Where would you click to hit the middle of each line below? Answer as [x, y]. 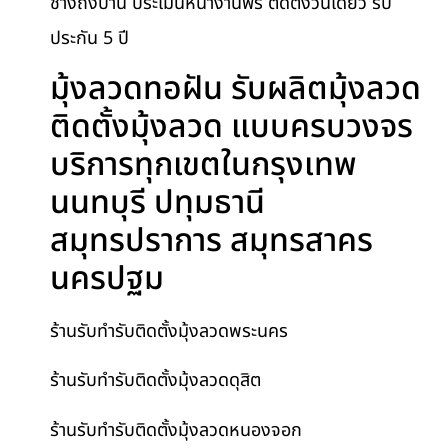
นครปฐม [107, 279]
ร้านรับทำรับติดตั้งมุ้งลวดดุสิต [155, 381]
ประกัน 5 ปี [89, 38]
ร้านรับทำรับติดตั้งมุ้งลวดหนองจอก [176, 430]
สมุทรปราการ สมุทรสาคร [211, 241]
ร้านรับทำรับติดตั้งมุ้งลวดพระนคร [169, 332]
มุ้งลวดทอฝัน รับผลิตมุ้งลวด [235, 89]
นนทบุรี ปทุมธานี [157, 203]
